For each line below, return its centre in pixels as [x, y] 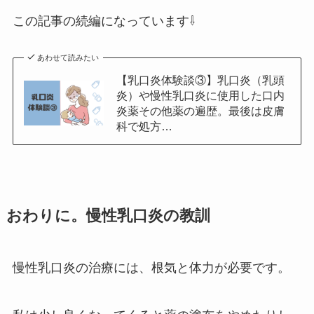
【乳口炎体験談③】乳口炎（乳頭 [200, 80]
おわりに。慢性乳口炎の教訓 [108, 216]
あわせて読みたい [68, 58]
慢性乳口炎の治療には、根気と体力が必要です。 [151, 268]
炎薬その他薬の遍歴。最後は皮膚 [200, 111]
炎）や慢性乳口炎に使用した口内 [200, 96]
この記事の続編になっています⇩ [104, 21]
